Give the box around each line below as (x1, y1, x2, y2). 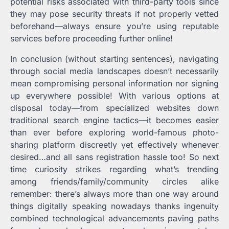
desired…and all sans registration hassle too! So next (10, 151, 219, 162)
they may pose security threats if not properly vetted (10, 8, 219, 19)
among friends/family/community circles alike (10, 176, 219, 187)
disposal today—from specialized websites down (10, 102, 219, 113)
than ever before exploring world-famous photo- (10, 127, 219, 138)
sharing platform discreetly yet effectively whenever (10, 139, 219, 150)
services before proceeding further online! (10, 33, 173, 43)
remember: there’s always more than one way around (10, 188, 219, 199)
